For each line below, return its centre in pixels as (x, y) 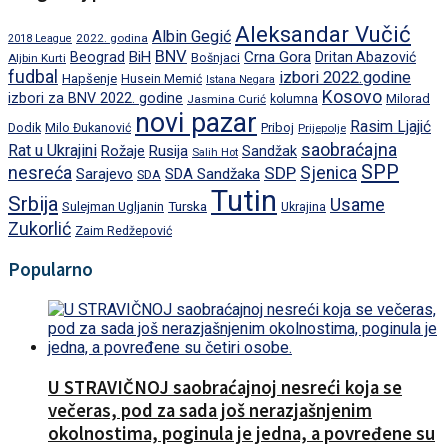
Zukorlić (39, 229)
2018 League (40, 39)
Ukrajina (303, 207)
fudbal (33, 77)
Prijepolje (322, 128)
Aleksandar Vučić (323, 34)
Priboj (277, 128)
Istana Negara (240, 80)
